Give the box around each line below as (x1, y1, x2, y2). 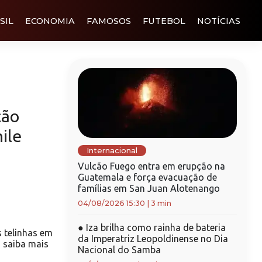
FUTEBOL (143, 15, 185, 26)
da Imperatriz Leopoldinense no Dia (77, 233, 228, 244)
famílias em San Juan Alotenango (77, 183, 220, 194)
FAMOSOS (87, 15, 131, 26)
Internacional (86, 146, 137, 155)
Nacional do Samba (77, 244, 161, 255)
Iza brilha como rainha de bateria (83, 222, 226, 233)
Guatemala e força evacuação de (77, 172, 217, 182)
